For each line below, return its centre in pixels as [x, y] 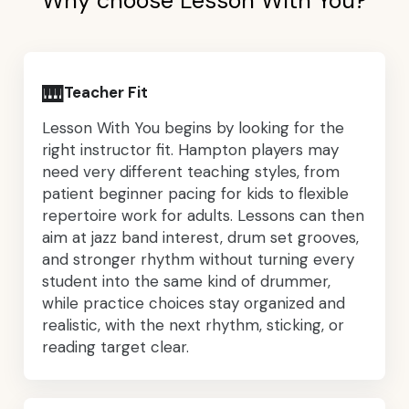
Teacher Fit [106, 92]
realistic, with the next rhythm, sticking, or [193, 325]
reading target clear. [115, 346]
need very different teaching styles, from [191, 171]
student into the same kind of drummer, [186, 281]
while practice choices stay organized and [194, 303]
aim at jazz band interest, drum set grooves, [200, 237]
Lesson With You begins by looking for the [193, 127]
